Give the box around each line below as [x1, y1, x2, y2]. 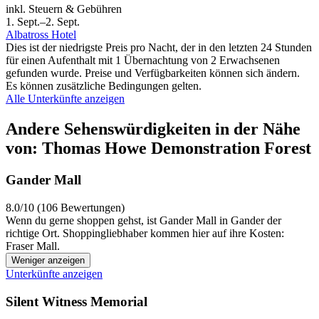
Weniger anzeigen [11, 255, 85, 266]
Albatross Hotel [6, 28, 76, 41]
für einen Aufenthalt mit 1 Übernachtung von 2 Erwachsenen [6, 54, 280, 67]
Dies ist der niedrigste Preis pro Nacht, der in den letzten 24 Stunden [6, 41, 312, 54]
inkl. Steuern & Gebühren [6, 3, 122, 16]
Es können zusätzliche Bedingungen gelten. [6, 80, 202, 93]
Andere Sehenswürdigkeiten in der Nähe [6, 120, 300, 139]
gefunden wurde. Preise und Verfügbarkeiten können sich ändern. [6, 67, 300, 80]
